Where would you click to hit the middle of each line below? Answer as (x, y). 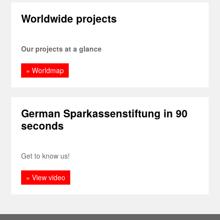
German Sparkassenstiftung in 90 (105, 113)
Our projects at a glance (62, 49)
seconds (43, 125)
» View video (46, 177)
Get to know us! (46, 156)
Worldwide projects (69, 18)
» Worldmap (45, 70)
